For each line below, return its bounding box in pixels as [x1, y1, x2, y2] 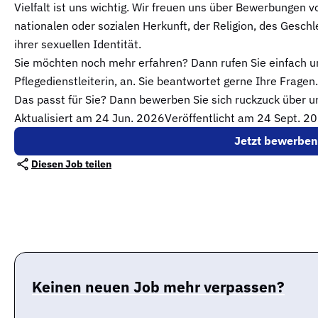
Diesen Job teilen [31, 157, 111, 170]
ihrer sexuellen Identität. [14, 36, 141, 51]
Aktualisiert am [14, 110, 95, 125]
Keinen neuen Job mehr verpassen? [32, 276, 285, 297]
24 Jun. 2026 [95, 110, 165, 125]
